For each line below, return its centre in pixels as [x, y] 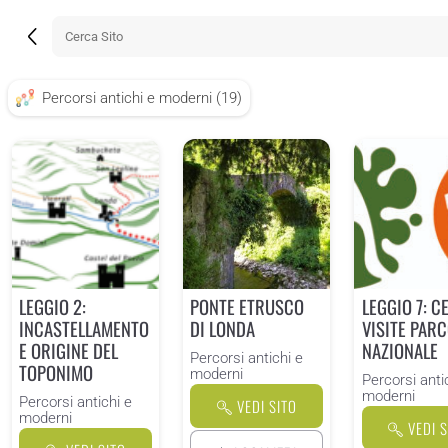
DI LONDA [223, 329]
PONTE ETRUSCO [247, 307]
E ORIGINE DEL [69, 351]
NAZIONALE [399, 351]
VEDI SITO [266, 406]
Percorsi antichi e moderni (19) [142, 98]
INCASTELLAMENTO [84, 329]
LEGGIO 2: [53, 307]
